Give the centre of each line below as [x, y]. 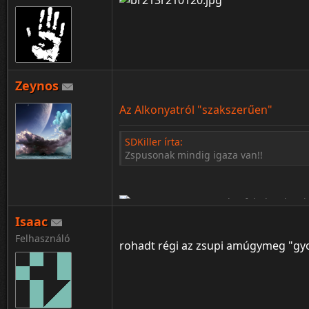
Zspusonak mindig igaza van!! [194, 155]
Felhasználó [42, 238]
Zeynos [37, 86]
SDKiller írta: [154, 142]
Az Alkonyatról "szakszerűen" [196, 110]
